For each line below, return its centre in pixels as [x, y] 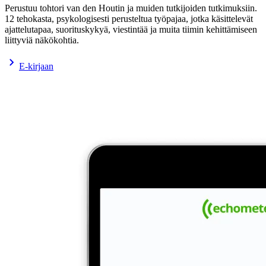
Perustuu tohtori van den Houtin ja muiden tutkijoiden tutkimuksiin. [131, 8]
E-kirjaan [36, 66]
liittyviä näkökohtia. [42, 40]
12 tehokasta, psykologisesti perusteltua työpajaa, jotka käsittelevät [129, 18]
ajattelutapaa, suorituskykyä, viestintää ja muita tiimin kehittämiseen [131, 29]
